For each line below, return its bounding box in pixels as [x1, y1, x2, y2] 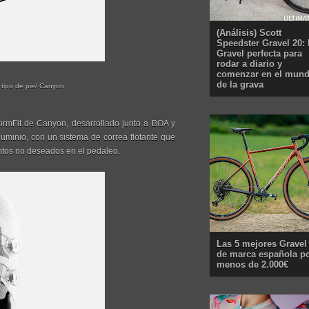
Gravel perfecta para [217, 48, 302, 59]
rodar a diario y [217, 58, 282, 69]
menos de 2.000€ [217, 259, 288, 270]
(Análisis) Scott [217, 27, 281, 38]
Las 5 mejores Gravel [217, 238, 307, 249]
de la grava [217, 79, 263, 90]
